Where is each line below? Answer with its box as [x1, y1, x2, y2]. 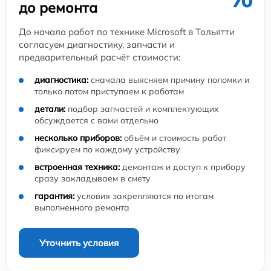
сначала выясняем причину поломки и [88, 74, 249, 85]
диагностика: [34, 74, 88, 85]
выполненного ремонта [34, 201, 129, 213]
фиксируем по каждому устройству [34, 143, 180, 155]
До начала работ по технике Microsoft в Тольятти [19, 25, 235, 38]
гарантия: [34, 190, 74, 201]
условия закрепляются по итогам [74, 190, 214, 201]
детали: [34, 103, 65, 114]
